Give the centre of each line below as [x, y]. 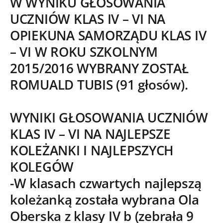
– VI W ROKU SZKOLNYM [84, 52]
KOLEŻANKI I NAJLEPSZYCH [92, 151]
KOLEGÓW [42, 167]
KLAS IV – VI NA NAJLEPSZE [90, 134]
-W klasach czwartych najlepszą [106, 184]
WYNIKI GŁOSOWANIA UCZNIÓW [109, 118]
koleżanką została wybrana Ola [105, 200]
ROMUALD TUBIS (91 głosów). [99, 85]
